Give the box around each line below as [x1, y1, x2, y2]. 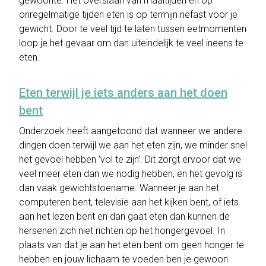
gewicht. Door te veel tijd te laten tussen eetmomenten [19, 23, 246, 34]
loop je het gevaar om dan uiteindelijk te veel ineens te [19, 37, 243, 49]
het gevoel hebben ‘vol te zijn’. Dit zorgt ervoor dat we [19, 154, 241, 165]
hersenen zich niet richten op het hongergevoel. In [19, 225, 225, 236]
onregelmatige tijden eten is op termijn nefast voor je [19, 9, 237, 20]
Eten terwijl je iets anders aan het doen [19, 85, 227, 100]
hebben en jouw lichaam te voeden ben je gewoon [19, 254, 228, 265]
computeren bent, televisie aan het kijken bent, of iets [19, 197, 239, 208]
